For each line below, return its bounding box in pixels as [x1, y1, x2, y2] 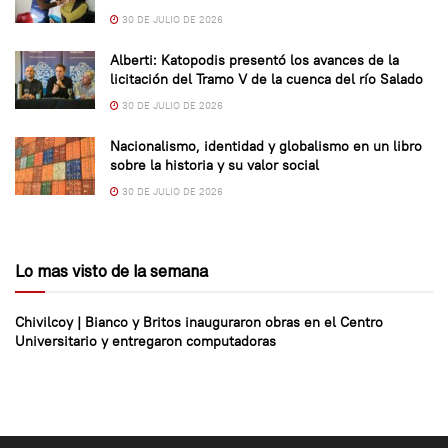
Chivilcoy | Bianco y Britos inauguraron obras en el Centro [15, 313, 383, 332]
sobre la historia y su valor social [110, 156, 319, 175]
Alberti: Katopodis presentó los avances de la [110, 51, 399, 70]
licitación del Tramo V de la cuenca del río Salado [110, 70, 423, 89]
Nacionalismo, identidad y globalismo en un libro [110, 137, 422, 156]
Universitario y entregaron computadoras [15, 332, 276, 351]
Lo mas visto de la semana [15, 263, 208, 280]
